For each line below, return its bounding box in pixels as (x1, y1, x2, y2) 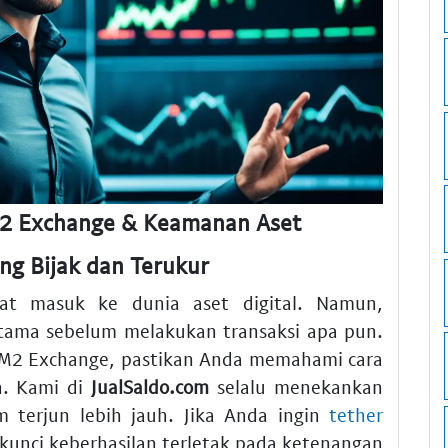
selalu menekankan (209, 375, 384, 399)
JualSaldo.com (91, 375, 210, 399)
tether (329, 403, 383, 427)
